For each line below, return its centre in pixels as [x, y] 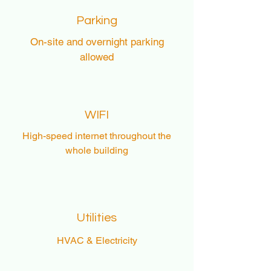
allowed [97, 57]
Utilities [97, 218]
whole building [97, 150]
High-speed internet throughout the [97, 136]
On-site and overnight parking [97, 42]
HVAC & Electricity [97, 240]
